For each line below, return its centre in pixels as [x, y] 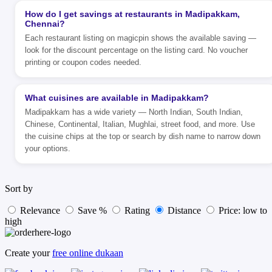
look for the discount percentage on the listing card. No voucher [136, 50]
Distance [184, 210]
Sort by [19, 188]
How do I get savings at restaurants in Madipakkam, [132, 14]
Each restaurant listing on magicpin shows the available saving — [141, 38]
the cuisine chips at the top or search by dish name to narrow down [143, 136]
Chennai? [45, 23]
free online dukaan [88, 253]
